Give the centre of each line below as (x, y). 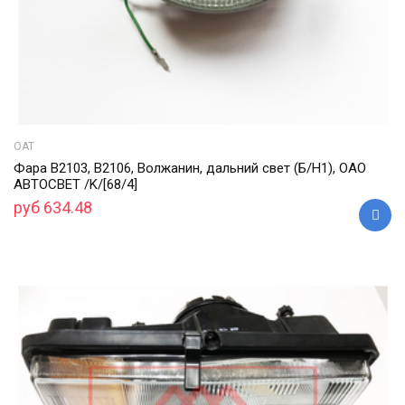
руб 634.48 (53, 207)
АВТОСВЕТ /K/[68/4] (75, 184)
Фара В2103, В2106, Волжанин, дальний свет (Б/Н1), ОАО (190, 168)
